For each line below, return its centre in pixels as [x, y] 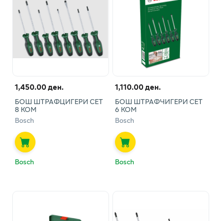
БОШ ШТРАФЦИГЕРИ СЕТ [59, 101]
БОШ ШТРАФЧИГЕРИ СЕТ [159, 101]
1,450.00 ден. [39, 87]
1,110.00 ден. [138, 87]
